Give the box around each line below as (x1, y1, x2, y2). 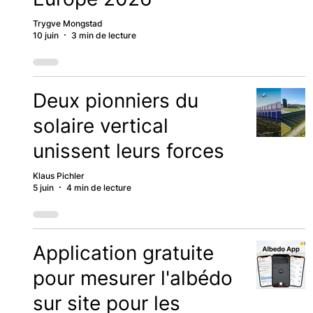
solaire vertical (32, 113, 168, 138)
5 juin (32, 182, 54, 193)
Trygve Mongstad (32, 17, 103, 29)
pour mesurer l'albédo (32, 265, 233, 290)
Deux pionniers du (32, 88, 198, 112)
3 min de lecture (71, 29, 136, 41)
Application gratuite (32, 240, 214, 265)
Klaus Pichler (32, 170, 85, 181)
